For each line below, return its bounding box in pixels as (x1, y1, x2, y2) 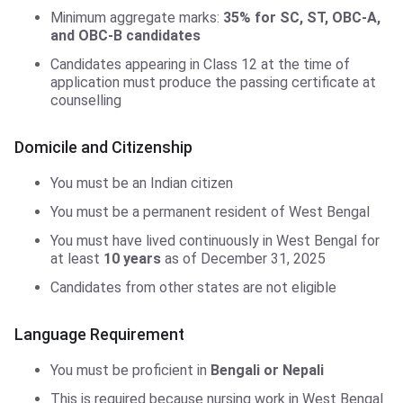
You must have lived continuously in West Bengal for (50, 232, 380, 250)
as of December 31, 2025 (161, 250, 326, 268)
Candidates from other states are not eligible (50, 279, 336, 297)
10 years (103, 250, 161, 268)
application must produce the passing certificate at (50, 74, 376, 92)
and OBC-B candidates (50, 27, 201, 45)
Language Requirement (14, 325, 184, 345)
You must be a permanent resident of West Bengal (50, 203, 370, 221)
